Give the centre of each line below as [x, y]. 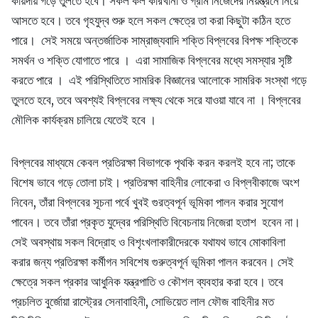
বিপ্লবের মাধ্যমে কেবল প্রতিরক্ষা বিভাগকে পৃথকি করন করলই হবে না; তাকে [153, 163]
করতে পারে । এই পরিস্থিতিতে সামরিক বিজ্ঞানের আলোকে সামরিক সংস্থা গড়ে [159, 81]
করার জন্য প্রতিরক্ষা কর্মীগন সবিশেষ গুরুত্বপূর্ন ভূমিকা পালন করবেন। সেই [153, 262]
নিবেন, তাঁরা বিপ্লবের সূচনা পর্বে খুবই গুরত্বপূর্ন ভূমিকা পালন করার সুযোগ [147, 203]
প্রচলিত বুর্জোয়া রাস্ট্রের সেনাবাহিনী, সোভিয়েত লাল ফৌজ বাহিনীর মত [143, 302]
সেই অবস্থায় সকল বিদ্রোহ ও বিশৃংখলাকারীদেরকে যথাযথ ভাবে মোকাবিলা [148, 242]
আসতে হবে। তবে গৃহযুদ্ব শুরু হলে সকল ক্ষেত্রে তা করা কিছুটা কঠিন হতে [151, 21]
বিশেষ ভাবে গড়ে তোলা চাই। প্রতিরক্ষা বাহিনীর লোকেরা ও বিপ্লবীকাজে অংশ [155, 183]
